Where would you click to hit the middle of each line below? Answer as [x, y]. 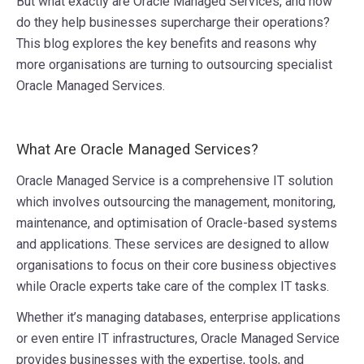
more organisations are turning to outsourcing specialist [174, 65]
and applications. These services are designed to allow [173, 245]
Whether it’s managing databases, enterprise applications [178, 318]
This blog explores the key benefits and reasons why [167, 44]
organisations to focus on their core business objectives [176, 266]
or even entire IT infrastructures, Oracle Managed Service [178, 339]
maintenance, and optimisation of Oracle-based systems [177, 223]
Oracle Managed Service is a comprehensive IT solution [175, 181]
